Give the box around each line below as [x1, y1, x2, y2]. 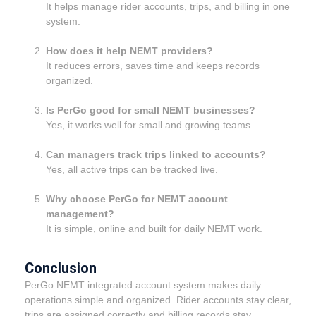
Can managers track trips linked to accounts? [46, 149, 266, 161]
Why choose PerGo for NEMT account [46, 193, 228, 205]
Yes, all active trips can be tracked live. [46, 164, 218, 176]
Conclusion [25, 260, 97, 277]
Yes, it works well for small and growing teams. [46, 119, 253, 131]
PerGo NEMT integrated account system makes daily [25, 279, 261, 291]
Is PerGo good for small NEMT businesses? [46, 104, 255, 116]
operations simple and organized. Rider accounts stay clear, [25, 294, 291, 306]
